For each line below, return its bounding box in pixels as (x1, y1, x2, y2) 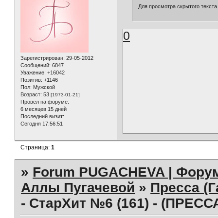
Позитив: (20, 77, 42, 83)
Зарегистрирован (20, 55, 63, 61)
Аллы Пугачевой (21, 180, 135, 195)
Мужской (32, 84, 55, 91)
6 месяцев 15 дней (20, 106, 67, 112)
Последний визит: (20, 113, 64, 120)
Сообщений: (20, 62, 51, 69)
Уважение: (20, 70, 46, 76)
